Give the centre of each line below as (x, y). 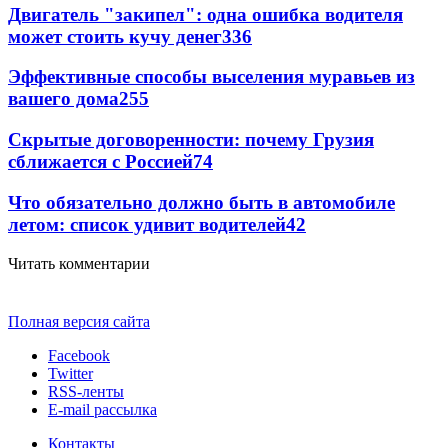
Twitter (70, 373)
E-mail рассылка (102, 409)
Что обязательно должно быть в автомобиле (201, 202)
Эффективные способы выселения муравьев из (211, 77)
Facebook (79, 355)
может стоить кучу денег (115, 36)
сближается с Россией (100, 162)
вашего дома (63, 99)
